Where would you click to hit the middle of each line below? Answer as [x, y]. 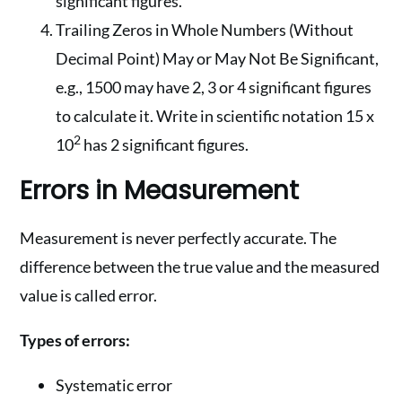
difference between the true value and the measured [200, 267]
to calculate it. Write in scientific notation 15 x [215, 116]
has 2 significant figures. [165, 144]
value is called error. [89, 295]
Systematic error [114, 385]
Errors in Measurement [160, 191]
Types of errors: [75, 340]
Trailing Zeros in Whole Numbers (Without [205, 30]
